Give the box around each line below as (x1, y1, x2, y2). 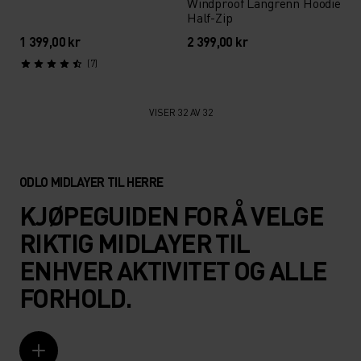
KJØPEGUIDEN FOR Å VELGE (19, 199, 324, 232)
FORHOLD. (19, 281, 131, 314)
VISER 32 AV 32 (148, 106, 213, 118)
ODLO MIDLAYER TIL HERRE (19, 173, 164, 190)
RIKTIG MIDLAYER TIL (19, 226, 250, 259)
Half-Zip (186, 9, 233, 26)
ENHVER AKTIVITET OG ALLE (19, 254, 327, 287)
